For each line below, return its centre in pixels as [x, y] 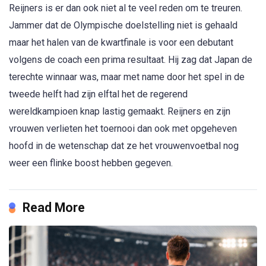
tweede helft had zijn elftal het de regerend [98, 94]
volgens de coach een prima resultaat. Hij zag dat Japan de [131, 59]
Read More [54, 207]
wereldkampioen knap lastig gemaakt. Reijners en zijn [120, 111]
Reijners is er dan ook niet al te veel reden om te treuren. [126, 8]
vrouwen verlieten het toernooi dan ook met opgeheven [123, 128]
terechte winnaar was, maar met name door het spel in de [127, 77]
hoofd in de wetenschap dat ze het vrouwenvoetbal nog [124, 145]
